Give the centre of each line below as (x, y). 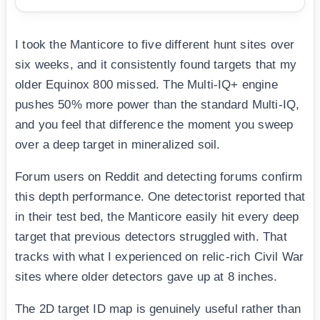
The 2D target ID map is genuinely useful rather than (158, 309)
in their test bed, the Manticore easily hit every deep (157, 216)
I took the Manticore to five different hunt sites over (155, 44)
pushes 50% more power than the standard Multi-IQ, (157, 104)
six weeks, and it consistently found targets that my (156, 64)
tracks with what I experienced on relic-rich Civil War (160, 256)
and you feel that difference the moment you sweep (154, 124)
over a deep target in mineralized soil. (118, 144)
